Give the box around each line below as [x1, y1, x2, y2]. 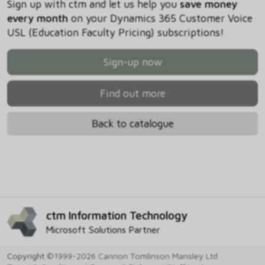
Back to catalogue [91, 117, 174, 130]
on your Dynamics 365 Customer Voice [68, 11, 253, 24]
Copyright [7, 251, 44, 261]
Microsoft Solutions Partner [46, 224, 160, 235]
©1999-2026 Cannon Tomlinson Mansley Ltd [44, 251, 218, 261]
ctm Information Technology [46, 208, 188, 222]
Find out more [99, 86, 166, 99]
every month [7, 11, 68, 24]
